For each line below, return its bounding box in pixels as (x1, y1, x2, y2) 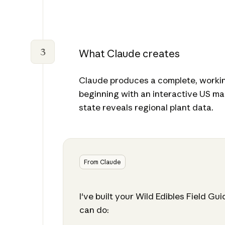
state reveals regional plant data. (78, 102, 213, 113)
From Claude (83, 158, 121, 166)
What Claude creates (78, 47, 180, 60)
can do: (79, 204, 109, 215)
